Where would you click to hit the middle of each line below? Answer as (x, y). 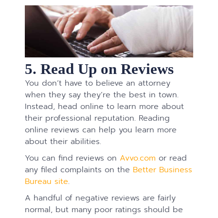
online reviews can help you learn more (101, 130)
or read (172, 158)
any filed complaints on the (79, 170)
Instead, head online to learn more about (105, 107)
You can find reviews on (73, 158)
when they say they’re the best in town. (102, 95)
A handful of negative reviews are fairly (100, 198)
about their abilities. (63, 142)
